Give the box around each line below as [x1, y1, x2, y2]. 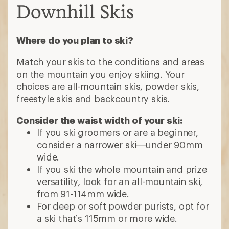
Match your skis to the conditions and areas [16, 56, 205, 67]
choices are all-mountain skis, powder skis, [16, 81, 200, 92]
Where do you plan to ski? [16, 35, 133, 46]
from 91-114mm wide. [37, 188, 129, 199]
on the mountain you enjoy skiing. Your [16, 68, 185, 80]
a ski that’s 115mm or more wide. [37, 213, 177, 224]
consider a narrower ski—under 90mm [37, 139, 203, 150]
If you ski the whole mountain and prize [37, 164, 207, 175]
